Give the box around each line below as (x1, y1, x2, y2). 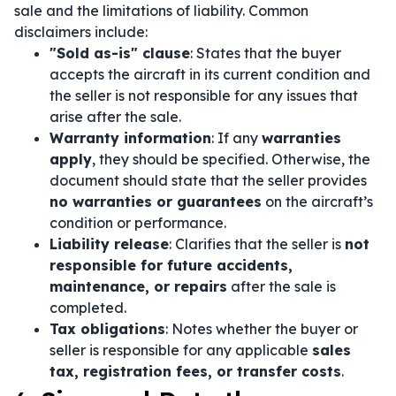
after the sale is (227, 278, 336, 295)
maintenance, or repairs (49, 278, 227, 295)
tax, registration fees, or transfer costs (49, 362, 341, 380)
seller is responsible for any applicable (49, 341, 312, 359)
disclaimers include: (14, 23, 148, 41)
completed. (49, 299, 126, 316)
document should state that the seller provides (49, 171, 367, 189)
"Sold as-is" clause (49, 44, 190, 62)
